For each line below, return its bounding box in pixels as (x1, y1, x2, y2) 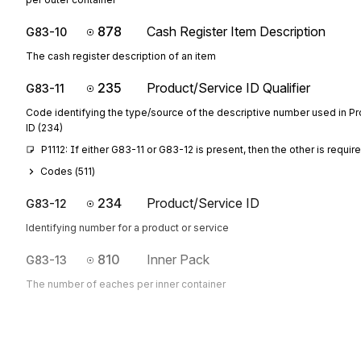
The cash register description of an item (26, 50, 216, 62)
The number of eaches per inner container (26, 278, 226, 290)
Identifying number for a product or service (26, 222, 229, 234)
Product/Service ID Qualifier (147, 80, 310, 96)
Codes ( (40, 165, 78, 177)
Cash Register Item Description (147, 23, 326, 39)
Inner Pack (147, 251, 210, 268)
